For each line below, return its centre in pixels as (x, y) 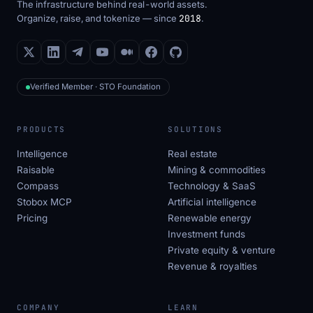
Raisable (36, 170)
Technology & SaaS (212, 186)
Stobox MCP (44, 202)
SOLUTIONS (195, 130)
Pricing (32, 218)
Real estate (192, 154)
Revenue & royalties (212, 267)
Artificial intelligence (212, 202)
